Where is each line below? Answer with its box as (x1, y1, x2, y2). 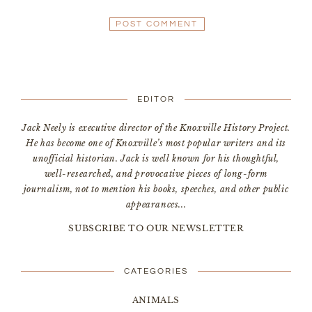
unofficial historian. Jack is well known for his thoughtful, (32, 153, 279, 164)
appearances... (125, 198, 187, 210)
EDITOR (137, 94, 175, 104)
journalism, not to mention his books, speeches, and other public (23, 183, 289, 194)
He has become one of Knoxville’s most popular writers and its (26, 137, 286, 148)
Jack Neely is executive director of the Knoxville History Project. (22, 122, 290, 133)
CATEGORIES (124, 266, 188, 276)
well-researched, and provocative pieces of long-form (44, 168, 268, 179)
